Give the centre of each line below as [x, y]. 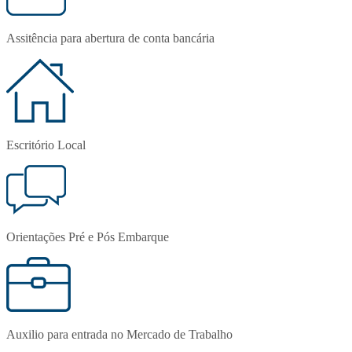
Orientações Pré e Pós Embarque [88, 236]
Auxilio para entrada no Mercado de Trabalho [119, 334]
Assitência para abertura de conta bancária [110, 38]
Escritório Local [46, 145]
